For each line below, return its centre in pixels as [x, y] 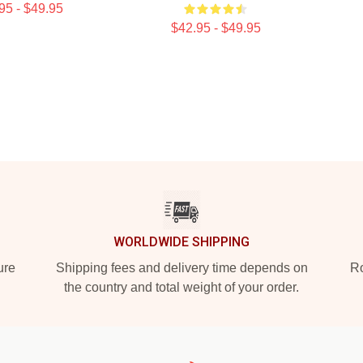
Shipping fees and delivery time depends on [181, 268]
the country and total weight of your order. [181, 287]
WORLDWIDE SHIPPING [181, 242]
